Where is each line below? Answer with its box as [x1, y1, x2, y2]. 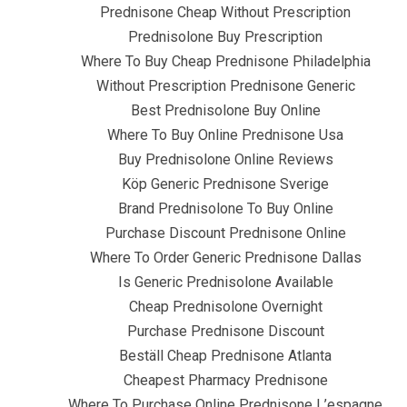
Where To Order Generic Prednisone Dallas [89, 249, 362, 266]
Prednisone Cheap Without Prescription [100, 4, 351, 21]
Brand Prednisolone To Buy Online [117, 200, 333, 217]
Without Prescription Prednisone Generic [95, 77, 355, 94]
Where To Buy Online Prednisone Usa [107, 126, 343, 144]
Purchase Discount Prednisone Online [104, 224, 346, 242]
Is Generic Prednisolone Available [117, 273, 333, 291]
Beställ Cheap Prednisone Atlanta [119, 347, 332, 364]
